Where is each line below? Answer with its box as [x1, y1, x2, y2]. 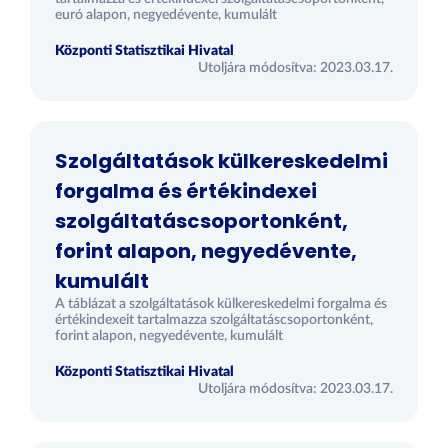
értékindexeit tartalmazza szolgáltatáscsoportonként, [55, 313, 373, 327]
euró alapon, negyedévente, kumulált [55, 8, 277, 22]
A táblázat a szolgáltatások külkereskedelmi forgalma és [55, 297, 387, 311]
